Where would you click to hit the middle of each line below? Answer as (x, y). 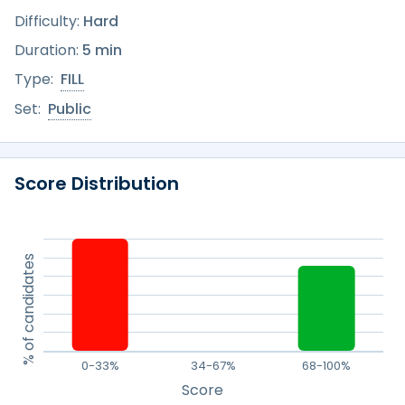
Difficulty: (47, 21)
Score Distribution (97, 184)
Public (70, 109)
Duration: (47, 50)
